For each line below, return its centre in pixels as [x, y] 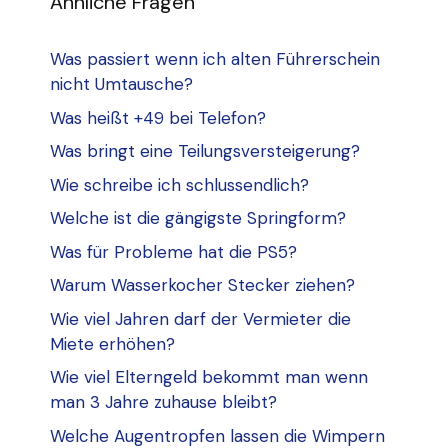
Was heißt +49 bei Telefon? [158, 117]
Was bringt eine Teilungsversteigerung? [205, 151]
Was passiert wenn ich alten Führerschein [215, 59]
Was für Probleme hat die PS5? [173, 251]
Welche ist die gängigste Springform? [198, 218]
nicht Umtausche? [121, 84]
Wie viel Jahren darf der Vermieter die [200, 318]
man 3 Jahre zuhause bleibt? [163, 402]
